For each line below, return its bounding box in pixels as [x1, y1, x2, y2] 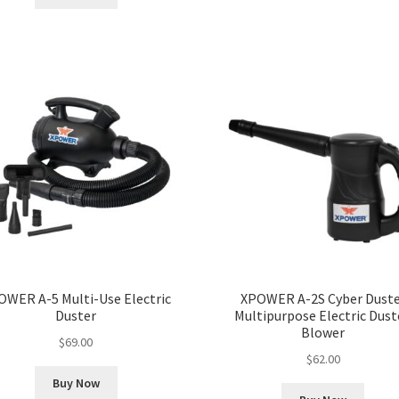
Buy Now [52, 375, 100, 392]
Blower [301, 323, 346, 342]
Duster [55, 306, 97, 325]
